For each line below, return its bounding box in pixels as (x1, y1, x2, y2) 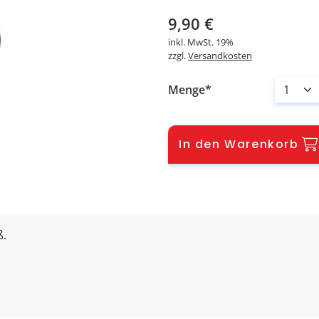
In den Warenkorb (179, 136, 299, 152)
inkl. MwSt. (168, 36, 216, 48)
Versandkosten (188, 49, 252, 62)
